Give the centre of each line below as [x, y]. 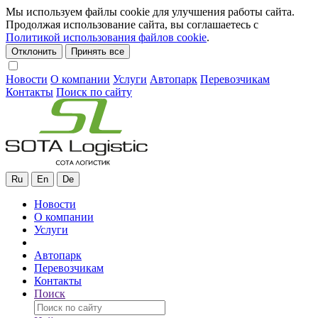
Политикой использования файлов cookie [106, 37]
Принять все [98, 51]
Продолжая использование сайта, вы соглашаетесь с [132, 24]
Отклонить [34, 51]
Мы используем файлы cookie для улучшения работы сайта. [150, 12]
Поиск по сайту [94, 92]
